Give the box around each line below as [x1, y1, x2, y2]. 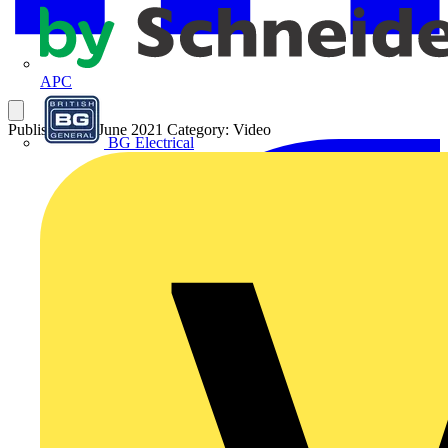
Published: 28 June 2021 [8, 121, 167, 139]
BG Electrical [108, 133, 194, 151]
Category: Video [167, 121, 271, 139]
